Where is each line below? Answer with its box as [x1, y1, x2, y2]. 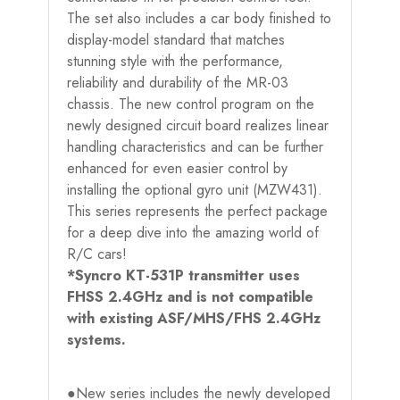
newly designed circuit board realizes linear [67, 114, 329, 136]
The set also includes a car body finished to [67, 7, 331, 29]
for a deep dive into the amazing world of [67, 221, 319, 243]
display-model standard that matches [67, 29, 285, 50]
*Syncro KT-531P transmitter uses [67, 264, 300, 286]
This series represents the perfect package [67, 200, 328, 221]
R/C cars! [67, 243, 127, 264]
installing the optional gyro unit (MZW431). [67, 179, 322, 200]
